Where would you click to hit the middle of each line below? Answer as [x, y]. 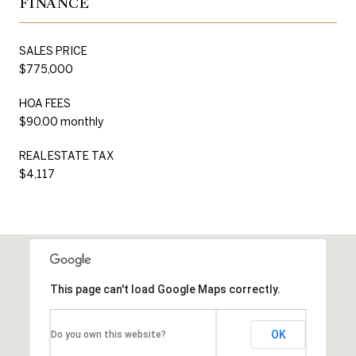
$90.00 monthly [61, 121]
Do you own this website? [108, 334]
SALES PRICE [53, 50]
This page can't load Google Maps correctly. [165, 289]
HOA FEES [45, 103]
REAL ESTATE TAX [66, 155]
